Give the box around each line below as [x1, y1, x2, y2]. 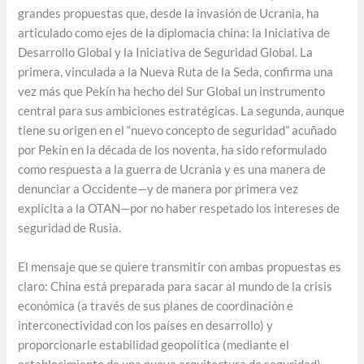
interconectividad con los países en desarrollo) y [18, 318, 274, 332]
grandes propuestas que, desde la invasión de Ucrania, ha [18, 6, 320, 21]
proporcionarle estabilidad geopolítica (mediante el [18, 337, 290, 352]
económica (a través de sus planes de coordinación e [18, 298, 294, 313]
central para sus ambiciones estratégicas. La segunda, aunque [18, 104, 345, 119]
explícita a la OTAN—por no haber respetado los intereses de [18, 201, 340, 216]
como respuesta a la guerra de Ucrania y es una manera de [18, 162, 327, 177]
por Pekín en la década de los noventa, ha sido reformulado [18, 143, 327, 158]
